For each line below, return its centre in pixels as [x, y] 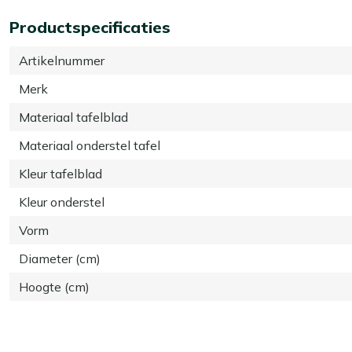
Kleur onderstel [62, 202]
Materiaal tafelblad [73, 117]
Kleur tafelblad [60, 173]
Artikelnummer [62, 60]
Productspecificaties [90, 27]
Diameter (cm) [60, 258]
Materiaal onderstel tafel [90, 145]
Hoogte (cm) [54, 286]
